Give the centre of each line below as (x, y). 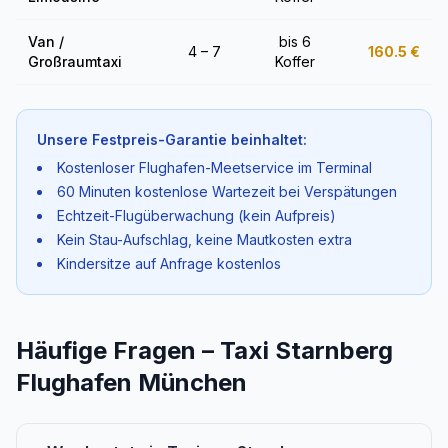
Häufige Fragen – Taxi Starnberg (204, 350)
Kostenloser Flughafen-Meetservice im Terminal (214, 167)
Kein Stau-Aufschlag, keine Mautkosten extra (204, 239)
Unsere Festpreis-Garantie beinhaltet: (172, 139)
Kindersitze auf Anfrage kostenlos (169, 263)
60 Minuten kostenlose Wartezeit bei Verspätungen (227, 191)
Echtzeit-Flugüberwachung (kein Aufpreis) (196, 215)
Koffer (295, 61)
